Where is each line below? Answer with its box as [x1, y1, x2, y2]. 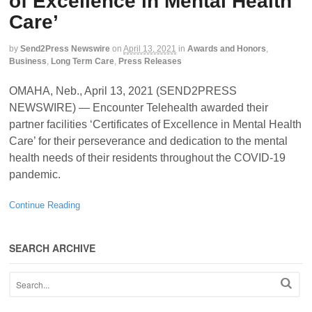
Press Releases [118, 56, 182, 67]
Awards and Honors [187, 44, 266, 54]
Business [9, 56, 47, 67]
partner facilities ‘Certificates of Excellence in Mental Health [9, 118, 302, 130]
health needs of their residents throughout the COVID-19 [9, 151, 286, 164]
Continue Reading [9, 199, 80, 210]
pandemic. [9, 168, 61, 180]
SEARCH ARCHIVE [9, 241, 95, 256]
